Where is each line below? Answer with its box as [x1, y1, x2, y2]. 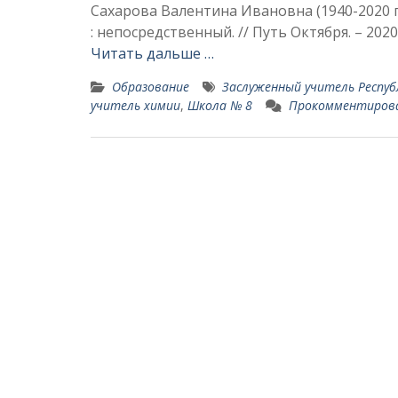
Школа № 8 [187, 97, 252, 114]
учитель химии [91, 97, 180, 114]
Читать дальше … [91, 44, 214, 63]
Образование [112, 78, 189, 95]
